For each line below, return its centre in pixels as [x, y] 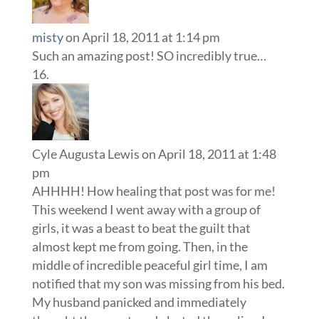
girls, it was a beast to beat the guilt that [141, 228]
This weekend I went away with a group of [146, 210]
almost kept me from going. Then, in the [140, 247]
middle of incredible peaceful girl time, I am [150, 265]
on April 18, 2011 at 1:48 [209, 154]
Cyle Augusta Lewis [85, 154]
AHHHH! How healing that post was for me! [153, 191]
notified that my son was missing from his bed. [158, 284]
